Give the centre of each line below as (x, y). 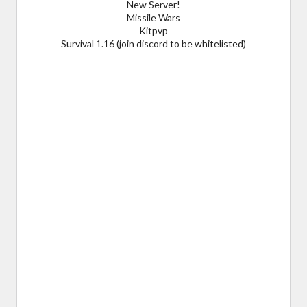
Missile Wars (153, 17)
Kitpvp (153, 30)
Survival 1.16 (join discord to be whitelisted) (153, 43)
